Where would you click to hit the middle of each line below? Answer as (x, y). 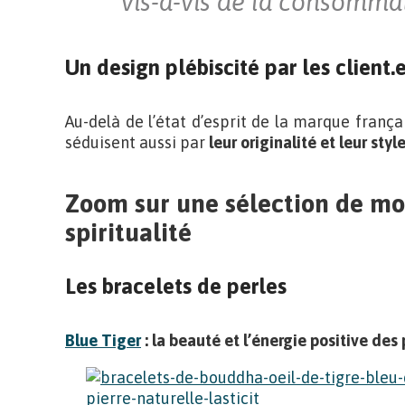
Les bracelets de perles (176, 286)
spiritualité (128, 232)
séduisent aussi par (135, 142)
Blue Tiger (103, 340)
